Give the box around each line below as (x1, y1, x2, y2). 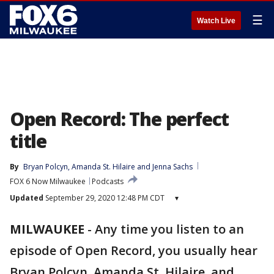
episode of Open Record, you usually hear (10, 242, 257, 259)
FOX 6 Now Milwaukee (10, 176, 86, 187)
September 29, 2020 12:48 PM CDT (43, 193, 165, 203)
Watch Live (197, 17, 235, 25)
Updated (10, 193, 43, 203)
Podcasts (92, 176, 124, 187)
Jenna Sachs (152, 161, 193, 172)
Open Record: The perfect (10, 106, 229, 131)
